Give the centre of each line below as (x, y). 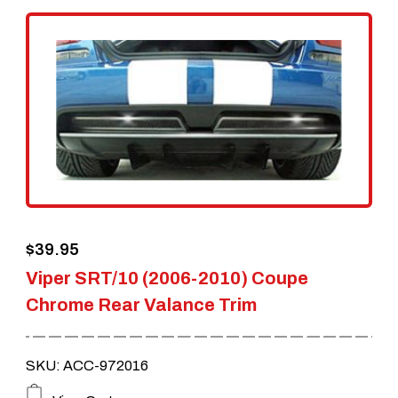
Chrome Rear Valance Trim (141, 304)
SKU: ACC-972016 (87, 365)
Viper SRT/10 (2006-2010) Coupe (167, 278)
